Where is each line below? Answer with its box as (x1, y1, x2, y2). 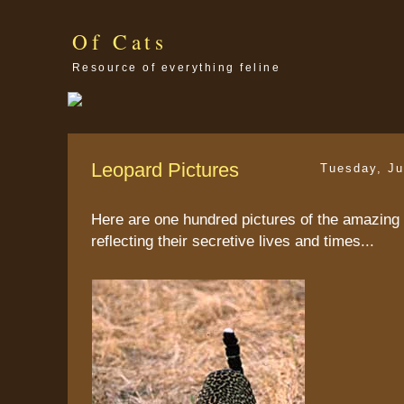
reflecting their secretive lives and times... (91, 231, 374, 250)
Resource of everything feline (72, 60, 281, 74)
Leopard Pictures (91, 158, 239, 181)
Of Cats (72, 27, 168, 56)
